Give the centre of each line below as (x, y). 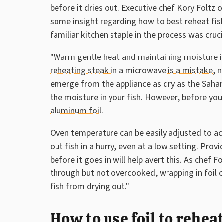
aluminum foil (76, 111)
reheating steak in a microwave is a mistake (131, 71)
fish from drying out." (90, 187)
